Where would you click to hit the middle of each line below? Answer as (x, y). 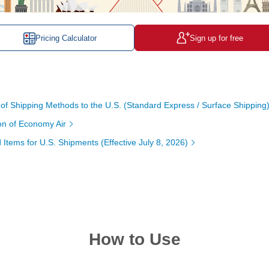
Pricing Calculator (66, 38)
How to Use (134, 239)
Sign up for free (216, 38)
